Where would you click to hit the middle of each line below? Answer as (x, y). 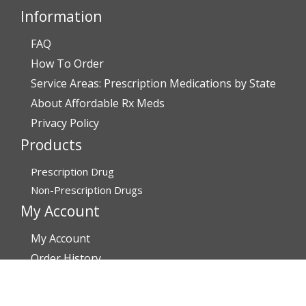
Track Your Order (72, 297)
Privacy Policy (65, 123)
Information (61, 17)
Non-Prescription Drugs (87, 190)
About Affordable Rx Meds (98, 103)
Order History (66, 259)
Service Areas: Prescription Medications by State (153, 84)
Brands (49, 278)
